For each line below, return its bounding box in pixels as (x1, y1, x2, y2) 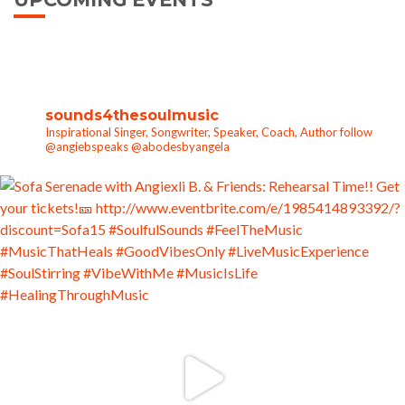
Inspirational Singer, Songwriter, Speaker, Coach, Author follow (45, 124, 372, 139)
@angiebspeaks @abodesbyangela (45, 138, 230, 154)
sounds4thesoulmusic (45, 106, 219, 124)
